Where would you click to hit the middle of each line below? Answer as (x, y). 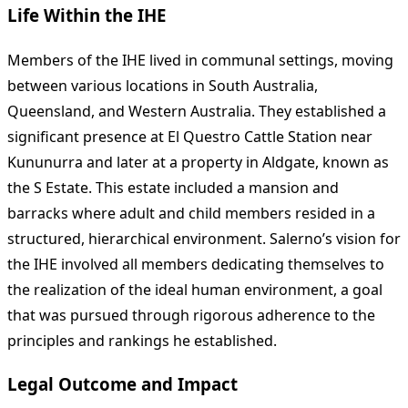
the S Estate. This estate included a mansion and (173, 187)
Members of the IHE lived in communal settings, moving (200, 60)
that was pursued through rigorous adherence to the (191, 315)
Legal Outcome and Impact (122, 384)
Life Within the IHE (87, 15)
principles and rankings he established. (142, 340)
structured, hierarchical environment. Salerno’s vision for (204, 238)
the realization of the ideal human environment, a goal (195, 289)
